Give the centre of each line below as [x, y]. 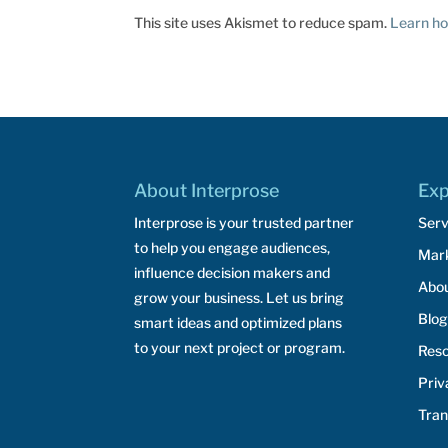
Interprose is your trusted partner [244, 222]
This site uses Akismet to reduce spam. [262, 23]
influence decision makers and [232, 272]
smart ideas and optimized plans [238, 322]
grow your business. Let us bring [239, 297]
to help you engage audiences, [232, 247]
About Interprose [207, 190]
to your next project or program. [240, 347]
